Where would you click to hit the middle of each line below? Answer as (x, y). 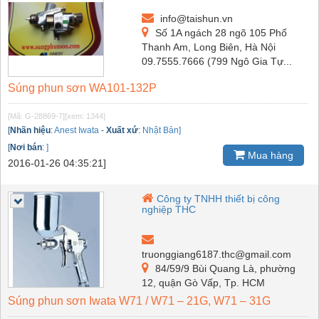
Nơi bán (26, 148)
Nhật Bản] (162, 131)
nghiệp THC (169, 210)
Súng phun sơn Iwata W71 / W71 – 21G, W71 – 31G (139, 301)
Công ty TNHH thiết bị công (219, 199)
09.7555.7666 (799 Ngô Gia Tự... (217, 62)
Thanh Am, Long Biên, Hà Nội (209, 47)
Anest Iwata (77, 131)
